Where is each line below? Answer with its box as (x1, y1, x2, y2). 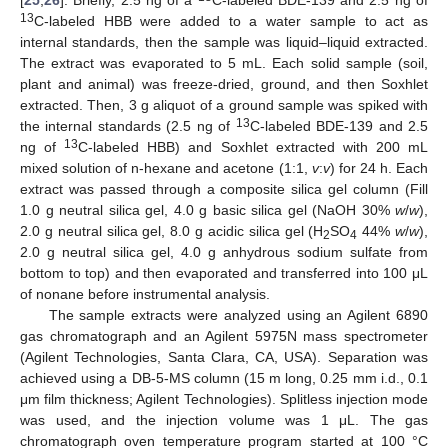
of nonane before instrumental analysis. (20, 285, 270, 302)
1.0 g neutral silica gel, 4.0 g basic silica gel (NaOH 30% (20, 201, 395, 218)
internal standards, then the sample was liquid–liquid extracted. (20, 33, 428, 50)
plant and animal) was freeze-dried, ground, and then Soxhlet (20, 75, 428, 92)
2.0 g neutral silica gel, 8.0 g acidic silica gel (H (20, 222, 324, 239)
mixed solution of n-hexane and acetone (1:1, (20, 159, 312, 176)
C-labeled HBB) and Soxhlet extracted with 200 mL (78, 138, 429, 155)
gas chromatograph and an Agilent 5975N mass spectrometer (20, 327, 428, 344)
